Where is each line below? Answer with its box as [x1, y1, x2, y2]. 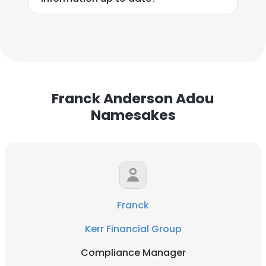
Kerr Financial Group [84, 222, 182, 236]
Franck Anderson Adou [52, 88, 214, 108]
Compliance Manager [80, 246, 186, 259]
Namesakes [90, 105, 176, 125]
